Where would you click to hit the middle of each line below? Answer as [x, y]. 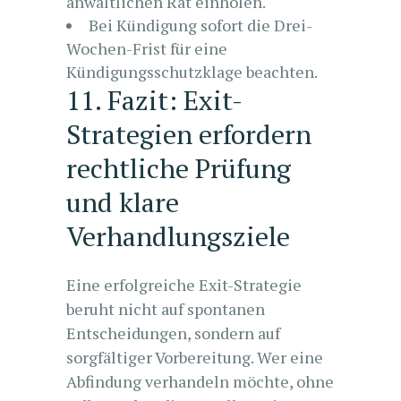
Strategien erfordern [189, 134]
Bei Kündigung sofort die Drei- [200, 25]
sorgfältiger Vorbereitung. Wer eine [195, 357]
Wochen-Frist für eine [147, 48]
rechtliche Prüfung [179, 168]
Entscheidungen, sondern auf [173, 333]
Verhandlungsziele [178, 236]
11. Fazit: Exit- [154, 100]
